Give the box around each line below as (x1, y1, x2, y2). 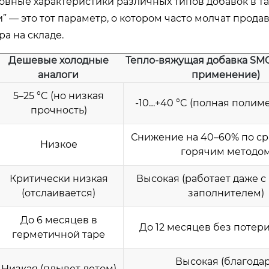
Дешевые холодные (8, 55, 109, 66)
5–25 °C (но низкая (13, 90, 104, 101)
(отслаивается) (22, 187, 95, 199)
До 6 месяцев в (20, 214, 97, 226)
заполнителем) (188, 187, 264, 199)
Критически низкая (9, 173, 108, 184)
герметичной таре (12, 229, 105, 240)
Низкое (40, 139, 77, 150)
